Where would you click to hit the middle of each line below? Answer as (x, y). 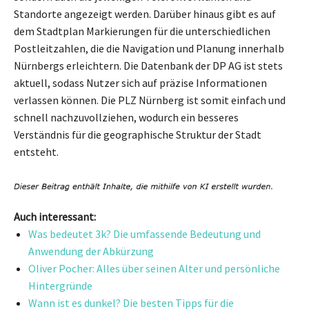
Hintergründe (60, 286)
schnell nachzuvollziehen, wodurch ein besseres (126, 117)
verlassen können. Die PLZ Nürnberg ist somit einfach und (150, 100)
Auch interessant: (55, 217)
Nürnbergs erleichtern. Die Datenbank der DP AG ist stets (148, 65)
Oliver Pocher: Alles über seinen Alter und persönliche (154, 269)
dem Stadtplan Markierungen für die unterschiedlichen (142, 31)
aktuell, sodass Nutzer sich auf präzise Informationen (140, 82)
